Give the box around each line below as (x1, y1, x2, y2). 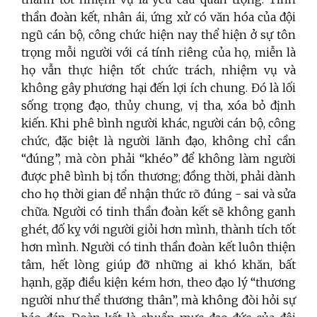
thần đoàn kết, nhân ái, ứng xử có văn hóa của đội (21, 10, 296, 25)
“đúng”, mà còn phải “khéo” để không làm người (21, 151, 296, 166)
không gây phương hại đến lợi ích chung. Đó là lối (21, 81, 296, 96)
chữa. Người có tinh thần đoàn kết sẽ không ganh (21, 204, 296, 219)
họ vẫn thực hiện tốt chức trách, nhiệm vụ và (21, 63, 296, 78)
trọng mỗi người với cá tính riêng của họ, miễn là (21, 45, 296, 60)
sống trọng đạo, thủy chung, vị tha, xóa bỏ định (21, 98, 296, 113)
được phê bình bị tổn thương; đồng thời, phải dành (21, 169, 296, 184)
